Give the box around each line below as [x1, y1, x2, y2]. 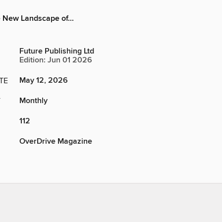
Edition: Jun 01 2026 [19, 55, 92, 66]
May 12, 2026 [19, 75, 68, 86]
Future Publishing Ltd [19, 46, 94, 57]
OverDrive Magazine [19, 136, 92, 147]
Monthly [19, 96, 48, 107]
